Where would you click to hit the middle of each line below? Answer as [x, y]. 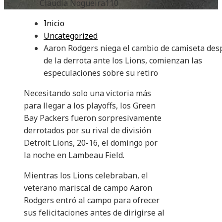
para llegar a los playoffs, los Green [90, 106]
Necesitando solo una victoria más [87, 93]
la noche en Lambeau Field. [74, 155]
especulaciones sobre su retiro [101, 73]
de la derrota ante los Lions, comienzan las [123, 61]
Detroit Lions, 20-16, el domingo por [91, 143]
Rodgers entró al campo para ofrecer [92, 200]
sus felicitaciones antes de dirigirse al [94, 213]
